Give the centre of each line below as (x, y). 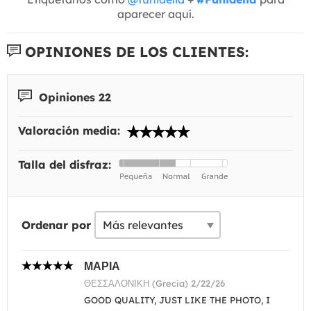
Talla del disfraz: (66, 165)
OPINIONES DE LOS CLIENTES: (135, 51)
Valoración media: (71, 131)
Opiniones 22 (73, 96)
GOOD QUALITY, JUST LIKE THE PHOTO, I (177, 300)
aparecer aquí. (155, 14)
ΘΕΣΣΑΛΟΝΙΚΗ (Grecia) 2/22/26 (154, 283)
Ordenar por (56, 225)
